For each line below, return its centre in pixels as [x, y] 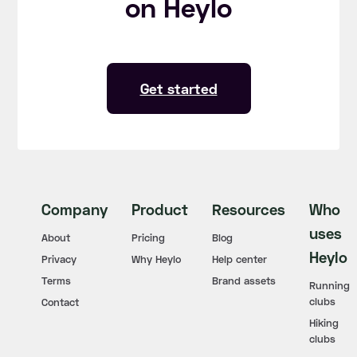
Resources [249, 209]
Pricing [149, 237]
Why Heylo [157, 259]
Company [75, 209]
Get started [178, 88]
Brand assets [244, 280]
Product [160, 209]
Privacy [59, 259]
